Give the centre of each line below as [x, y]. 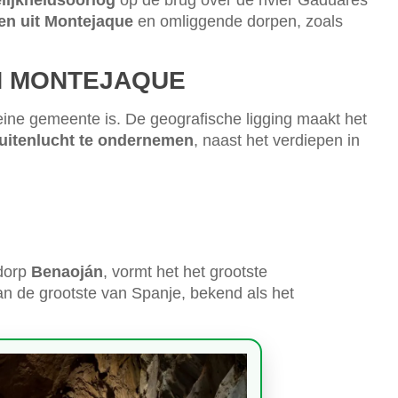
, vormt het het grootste [185, 272]
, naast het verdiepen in [277, 141]
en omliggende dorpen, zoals [238, 22]
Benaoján [67, 272]
